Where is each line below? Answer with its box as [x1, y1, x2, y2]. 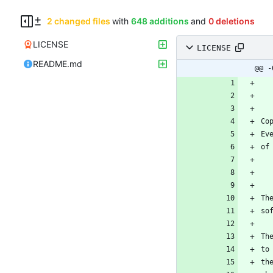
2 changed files [46, 16, 110, 27]
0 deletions [208, 16, 255, 27]
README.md [33, 58, 82, 69]
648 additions [130, 16, 189, 27]
